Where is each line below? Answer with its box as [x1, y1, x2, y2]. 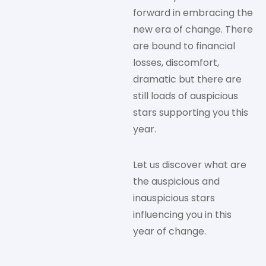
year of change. [133, 224, 206, 239]
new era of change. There [133, 23, 253, 37]
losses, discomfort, [133, 56, 219, 70]
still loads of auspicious [133, 89, 238, 103]
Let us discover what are [133, 158, 246, 172]
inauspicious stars [133, 191, 215, 205]
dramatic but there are [133, 72, 242, 87]
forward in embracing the [133, 6, 253, 20]
